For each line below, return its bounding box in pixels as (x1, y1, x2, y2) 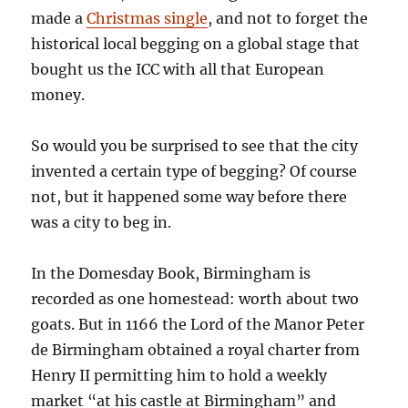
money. (31, 86, 86, 105)
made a (31, 9, 87, 28)
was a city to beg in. (31, 213, 172, 232)
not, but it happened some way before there (31, 188, 348, 207)
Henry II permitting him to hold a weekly (31, 366, 328, 385)
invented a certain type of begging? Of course (31, 162, 358, 181)
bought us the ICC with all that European (31, 60, 325, 79)
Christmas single (87, 9, 209, 28)
